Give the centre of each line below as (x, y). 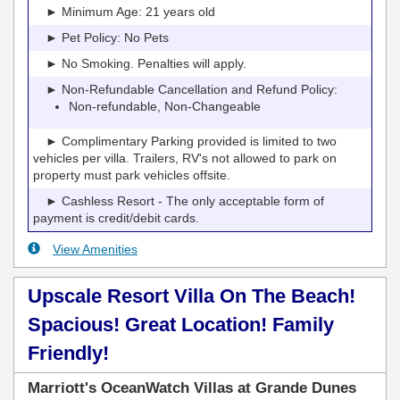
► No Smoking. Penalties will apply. (140, 63)
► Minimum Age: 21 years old (124, 11)
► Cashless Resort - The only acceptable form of (179, 200)
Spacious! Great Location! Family (181, 324)
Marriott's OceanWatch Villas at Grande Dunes (192, 387)
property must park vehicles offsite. (132, 175)
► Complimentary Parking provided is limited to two (185, 141)
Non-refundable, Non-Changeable (165, 106)
